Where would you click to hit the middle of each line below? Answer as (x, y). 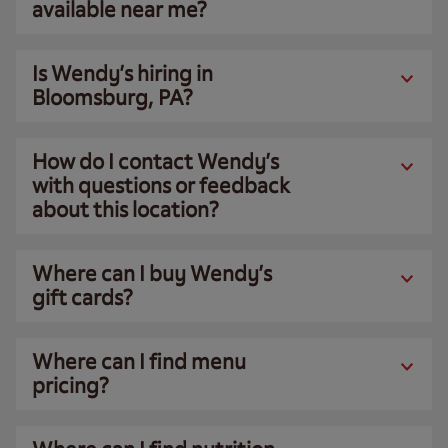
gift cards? (82, 297)
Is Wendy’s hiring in (122, 73)
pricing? (70, 385)
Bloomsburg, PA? (112, 97)
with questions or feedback (161, 185)
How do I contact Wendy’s (155, 161)
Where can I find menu (139, 361)
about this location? (125, 209)
